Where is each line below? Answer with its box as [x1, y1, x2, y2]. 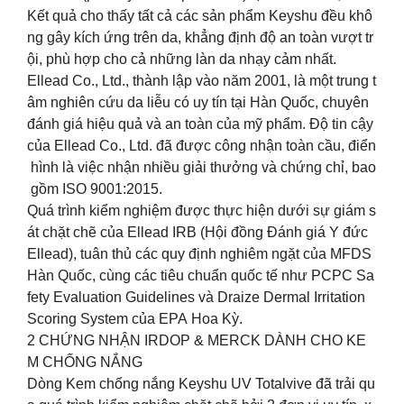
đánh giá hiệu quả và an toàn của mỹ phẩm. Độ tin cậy [27, 115, 377, 132]
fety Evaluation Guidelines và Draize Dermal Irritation [27, 289, 369, 305]
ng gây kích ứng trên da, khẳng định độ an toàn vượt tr [27, 29, 373, 45]
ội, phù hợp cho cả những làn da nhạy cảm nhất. [27, 50, 336, 67]
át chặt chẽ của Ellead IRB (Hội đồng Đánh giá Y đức [27, 224, 372, 240]
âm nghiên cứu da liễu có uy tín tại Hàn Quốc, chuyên [27, 94, 372, 110]
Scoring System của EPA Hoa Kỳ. [27, 310, 243, 326]
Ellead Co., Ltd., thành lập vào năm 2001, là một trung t [27, 72, 376, 88]
